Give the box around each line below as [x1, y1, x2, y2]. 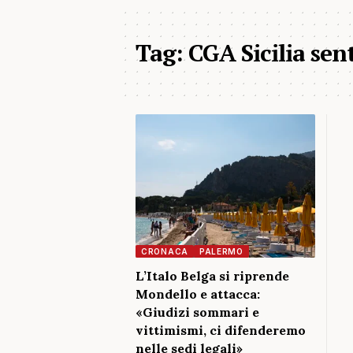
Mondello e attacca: [136, 286, 260, 302]
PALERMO [199, 247, 243, 256]
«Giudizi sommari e [136, 304, 259, 320]
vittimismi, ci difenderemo [136, 322, 306, 338]
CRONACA [141, 247, 188, 256]
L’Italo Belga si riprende [136, 268, 289, 284]
